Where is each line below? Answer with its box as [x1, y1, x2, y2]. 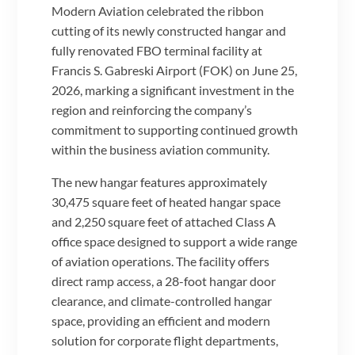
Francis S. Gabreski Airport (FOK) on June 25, [52, 63, 298, 78]
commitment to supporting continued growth [52, 122, 299, 138]
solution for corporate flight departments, [52, 333, 279, 349]
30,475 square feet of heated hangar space [52, 194, 281, 210]
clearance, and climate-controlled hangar [52, 293, 273, 309]
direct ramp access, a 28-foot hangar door [52, 273, 277, 289]
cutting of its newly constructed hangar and [52, 23, 287, 39]
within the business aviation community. [52, 142, 270, 158]
